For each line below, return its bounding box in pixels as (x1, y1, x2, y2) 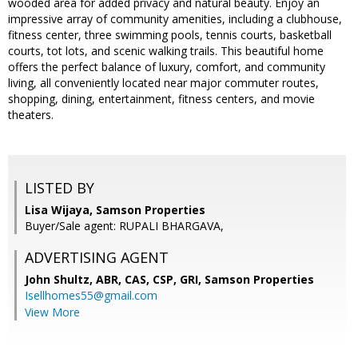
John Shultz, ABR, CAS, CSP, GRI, (25, 272, 205, 288)
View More (25, 304, 80, 320)
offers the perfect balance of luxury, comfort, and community (8, 59, 325, 75)
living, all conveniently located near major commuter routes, (8, 75, 319, 91)
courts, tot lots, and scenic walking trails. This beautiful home (8, 43, 324, 59)
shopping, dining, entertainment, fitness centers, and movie (8, 91, 315, 107)
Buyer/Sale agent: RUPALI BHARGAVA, (25, 218, 224, 234)
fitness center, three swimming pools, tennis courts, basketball (8, 27, 332, 43)
